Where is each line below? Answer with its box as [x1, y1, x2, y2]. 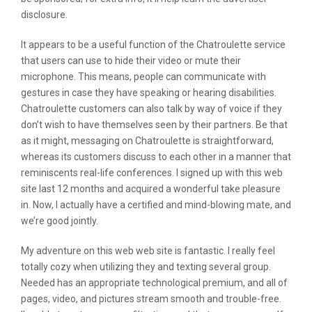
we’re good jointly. [21, 215, 98, 226]
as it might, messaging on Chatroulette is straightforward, [21, 135, 274, 146]
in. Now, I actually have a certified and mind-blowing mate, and [21, 199, 291, 210]
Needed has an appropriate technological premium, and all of [21, 277, 288, 288]
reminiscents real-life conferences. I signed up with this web [21, 167, 283, 178]
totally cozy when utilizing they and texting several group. [21, 261, 271, 272]
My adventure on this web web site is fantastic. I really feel [21, 245, 275, 256]
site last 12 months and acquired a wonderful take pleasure [21, 183, 281, 194]
